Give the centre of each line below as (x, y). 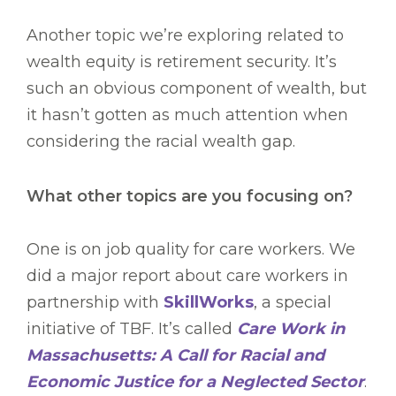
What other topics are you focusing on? (190, 197)
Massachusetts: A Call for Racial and (175, 356)
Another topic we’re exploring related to (185, 36)
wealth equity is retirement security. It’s (182, 62)
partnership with (95, 303)
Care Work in (291, 329)
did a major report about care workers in (187, 276)
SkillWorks (209, 303)
